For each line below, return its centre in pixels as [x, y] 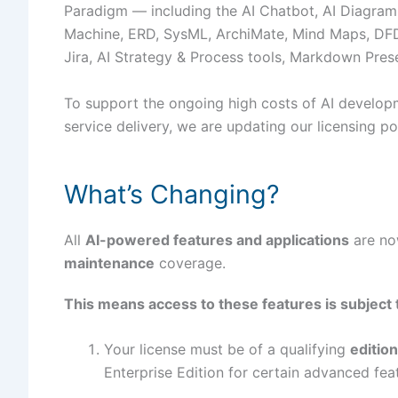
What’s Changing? [172, 194]
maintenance [109, 263]
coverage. [190, 263]
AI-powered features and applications [217, 239]
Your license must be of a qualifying [227, 349]
